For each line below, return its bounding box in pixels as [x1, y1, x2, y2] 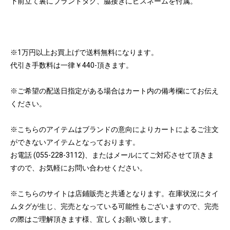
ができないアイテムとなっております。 [10, 137, 140, 148]
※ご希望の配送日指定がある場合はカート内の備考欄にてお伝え [10, 85, 219, 97]
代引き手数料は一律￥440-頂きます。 [10, 60, 133, 71]
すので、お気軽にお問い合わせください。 [10, 162, 147, 174]
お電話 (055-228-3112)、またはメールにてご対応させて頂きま [10, 149, 214, 161]
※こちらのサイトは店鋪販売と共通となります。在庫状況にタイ [10, 188, 219, 199]
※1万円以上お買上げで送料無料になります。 [10, 47, 158, 58]
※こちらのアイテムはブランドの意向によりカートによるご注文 [10, 124, 219, 135]
